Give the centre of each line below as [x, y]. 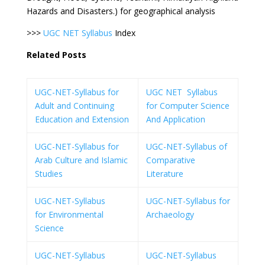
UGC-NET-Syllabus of [187, 146]
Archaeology [170, 214]
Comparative [171, 160]
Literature [165, 174]
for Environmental [69, 214]
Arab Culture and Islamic [81, 160]
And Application [176, 119]
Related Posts [56, 55]
